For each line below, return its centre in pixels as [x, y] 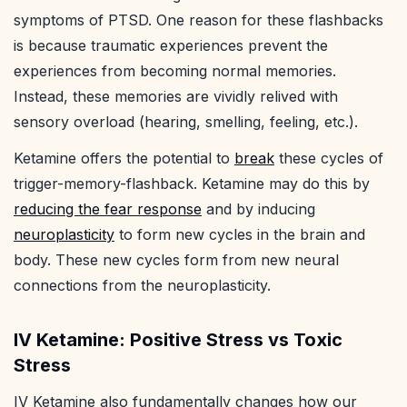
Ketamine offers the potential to [124, 159]
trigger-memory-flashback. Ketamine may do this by [192, 184]
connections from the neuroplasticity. [142, 286]
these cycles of [329, 159]
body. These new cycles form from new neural [176, 260]
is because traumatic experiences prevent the [171, 46]
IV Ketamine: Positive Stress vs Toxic [178, 340]
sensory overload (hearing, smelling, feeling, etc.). [186, 122]
